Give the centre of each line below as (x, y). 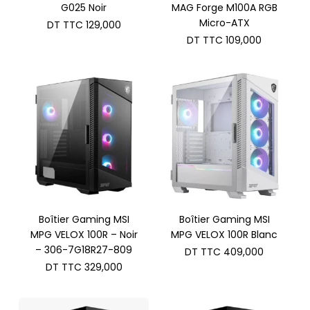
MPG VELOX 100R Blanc (225, 234)
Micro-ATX (224, 23)
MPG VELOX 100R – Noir (84, 234)
